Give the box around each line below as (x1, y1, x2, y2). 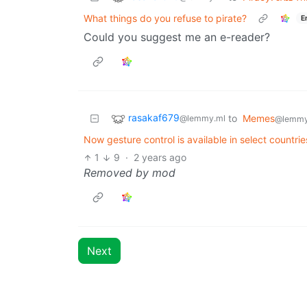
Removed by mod (84, 166, 175, 180)
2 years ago (133, 151, 186, 164)
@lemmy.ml (180, 113, 225, 124)
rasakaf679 (128, 112, 180, 124)
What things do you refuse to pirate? (84, 12, 247, 25)
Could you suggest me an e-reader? (84, 30, 270, 45)
